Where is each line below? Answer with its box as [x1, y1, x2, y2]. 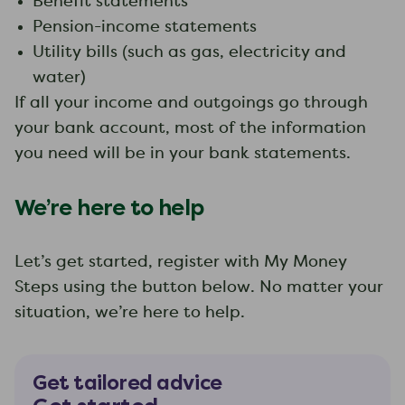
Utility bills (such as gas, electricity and [33, 44, 346, 61]
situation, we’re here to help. [14, 305, 245, 321]
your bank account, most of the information [14, 120, 366, 137]
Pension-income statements [33, 19, 257, 35]
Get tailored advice [33, 372, 222, 394]
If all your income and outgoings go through [14, 95, 368, 111]
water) [33, 70, 86, 86]
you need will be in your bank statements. [14, 146, 351, 162]
